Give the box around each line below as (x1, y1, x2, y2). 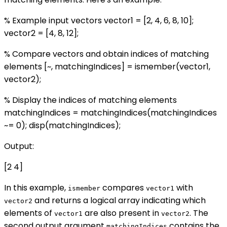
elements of (4, 207, 54, 219)
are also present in (83, 207, 161, 219)
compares (100, 182, 146, 194)
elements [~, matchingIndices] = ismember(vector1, (4, 61, 210, 73)
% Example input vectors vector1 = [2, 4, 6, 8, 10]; (4, 15, 194, 27)
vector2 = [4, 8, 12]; (4, 27, 79, 40)
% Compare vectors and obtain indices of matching (4, 48, 209, 60)
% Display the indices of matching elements (4, 94, 177, 106)
